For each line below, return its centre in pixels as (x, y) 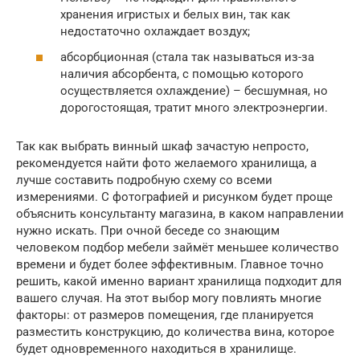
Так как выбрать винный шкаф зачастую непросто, (162, 146)
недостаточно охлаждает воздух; (155, 32)
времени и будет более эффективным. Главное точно (170, 264)
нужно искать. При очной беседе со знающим (148, 230)
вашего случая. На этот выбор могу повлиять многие (169, 298)
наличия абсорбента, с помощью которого (182, 74)
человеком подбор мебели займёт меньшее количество (178, 247)
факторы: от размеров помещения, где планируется (165, 315)
